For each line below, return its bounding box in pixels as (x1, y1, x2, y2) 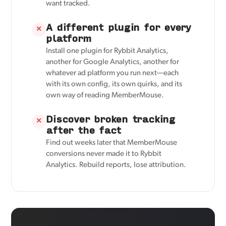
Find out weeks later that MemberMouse (46, 139, 178, 147)
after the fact (46, 122, 122, 137)
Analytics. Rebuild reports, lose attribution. (46, 161, 187, 169)
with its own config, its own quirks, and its (46, 80, 183, 88)
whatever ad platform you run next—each (46, 69, 179, 77)
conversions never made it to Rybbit (46, 150, 162, 158)
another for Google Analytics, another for (46, 58, 180, 66)
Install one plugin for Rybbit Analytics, (46, 47, 169, 55)
